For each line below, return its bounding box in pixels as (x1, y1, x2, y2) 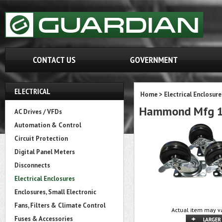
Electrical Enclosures (14, 174, 75, 183)
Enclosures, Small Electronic (14, 188, 96, 196)
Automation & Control (14, 121, 81, 129)
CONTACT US (32, 54, 76, 65)
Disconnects (14, 161, 50, 169)
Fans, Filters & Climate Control (14, 201, 106, 210)
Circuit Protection (14, 134, 68, 143)
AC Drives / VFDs (14, 108, 62, 116)
